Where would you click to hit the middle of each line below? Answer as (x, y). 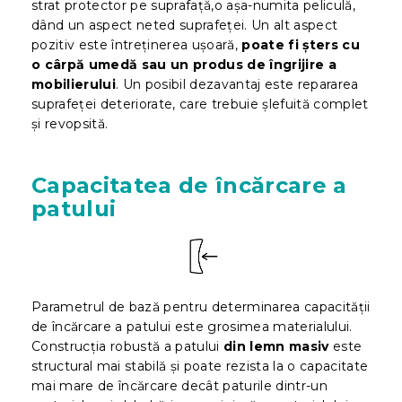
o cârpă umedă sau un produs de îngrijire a (184, 64)
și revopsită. (70, 123)
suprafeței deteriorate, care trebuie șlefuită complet (200, 104)
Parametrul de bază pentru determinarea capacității (201, 306)
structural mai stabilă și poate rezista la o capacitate (200, 366)
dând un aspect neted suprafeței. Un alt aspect (185, 25)
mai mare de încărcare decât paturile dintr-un (179, 385)
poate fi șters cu (299, 44)
